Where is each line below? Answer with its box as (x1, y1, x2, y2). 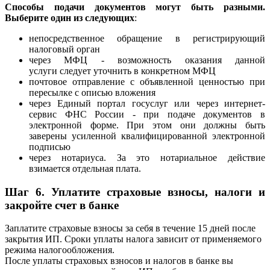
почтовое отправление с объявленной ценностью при (29, 76, 265, 87)
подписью (29, 141, 71, 152)
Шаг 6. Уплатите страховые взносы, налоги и (5, 185, 265, 198)
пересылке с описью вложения (29, 87, 155, 98)
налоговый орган (29, 43, 100, 54)
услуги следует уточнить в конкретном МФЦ (29, 65, 216, 76)
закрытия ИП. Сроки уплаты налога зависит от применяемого (5, 234, 262, 245)
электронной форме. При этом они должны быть (29, 119, 265, 130)
